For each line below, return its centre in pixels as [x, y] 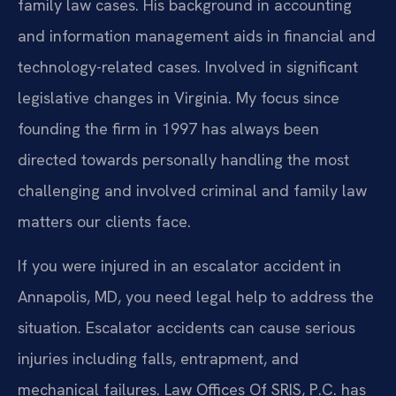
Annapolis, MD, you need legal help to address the [196, 296]
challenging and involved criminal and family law [192, 191]
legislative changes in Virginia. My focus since [179, 98]
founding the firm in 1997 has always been [168, 129]
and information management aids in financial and [197, 36]
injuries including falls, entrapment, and [158, 358]
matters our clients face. [104, 222]
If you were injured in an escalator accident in [179, 265]
